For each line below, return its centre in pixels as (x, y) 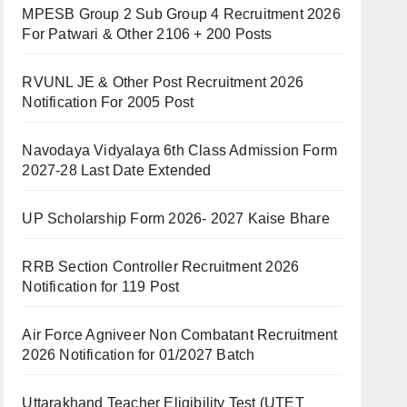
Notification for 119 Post (101, 287)
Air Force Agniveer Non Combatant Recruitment (180, 335)
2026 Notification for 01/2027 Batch (139, 355)
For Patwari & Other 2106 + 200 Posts (147, 34)
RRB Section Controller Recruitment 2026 (161, 267)
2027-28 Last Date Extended (117, 170)
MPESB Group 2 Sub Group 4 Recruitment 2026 (181, 14)
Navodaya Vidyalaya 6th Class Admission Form (179, 150)
